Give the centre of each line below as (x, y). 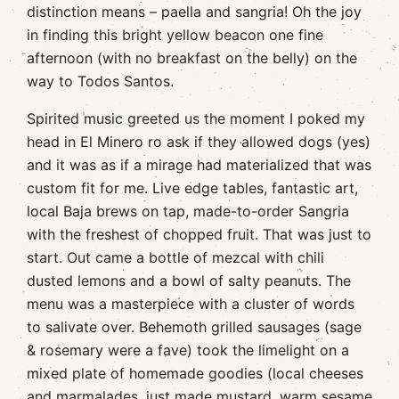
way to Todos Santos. (100, 81)
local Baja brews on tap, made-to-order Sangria (188, 212)
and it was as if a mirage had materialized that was (199, 165)
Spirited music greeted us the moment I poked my (196, 119)
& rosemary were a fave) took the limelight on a (188, 350)
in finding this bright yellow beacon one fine (175, 35)
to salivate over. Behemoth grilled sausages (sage (194, 327)
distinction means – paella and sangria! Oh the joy (194, 12)
